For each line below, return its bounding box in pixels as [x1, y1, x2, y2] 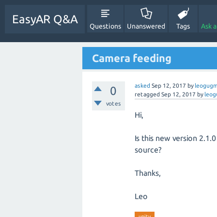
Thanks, [135, 169, 161, 177]
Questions [90, 22, 121, 30]
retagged [135, 91, 160, 97]
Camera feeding [92, 52, 171, 64]
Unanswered [127, 22, 165, 30]
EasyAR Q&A [12, 13, 77, 26]
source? [135, 145, 161, 154]
